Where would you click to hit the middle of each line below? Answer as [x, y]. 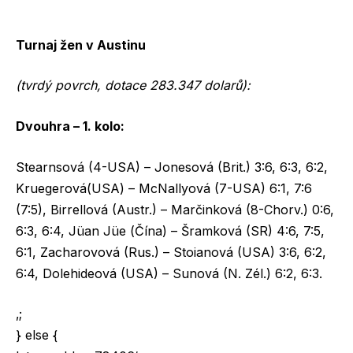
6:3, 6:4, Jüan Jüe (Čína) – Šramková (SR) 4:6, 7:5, [170, 230]
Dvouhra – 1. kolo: [70, 126]
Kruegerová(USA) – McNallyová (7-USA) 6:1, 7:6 [164, 188]
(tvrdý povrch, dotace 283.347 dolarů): [133, 85]
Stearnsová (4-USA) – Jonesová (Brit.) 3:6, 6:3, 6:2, [172, 167]
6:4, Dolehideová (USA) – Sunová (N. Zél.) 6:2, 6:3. [169, 273]
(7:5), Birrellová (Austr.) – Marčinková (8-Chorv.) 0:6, [175, 209]
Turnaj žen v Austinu [82, 45]
